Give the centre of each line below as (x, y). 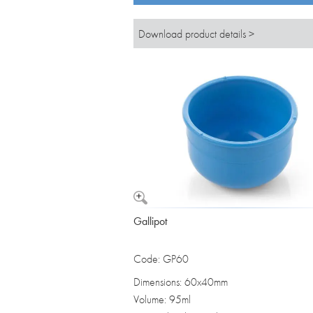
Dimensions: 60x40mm (181, 282)
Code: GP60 (161, 259)
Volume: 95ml (162, 300)
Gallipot (150, 221)
